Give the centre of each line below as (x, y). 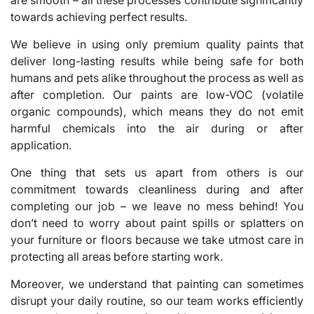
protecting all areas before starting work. (117, 256)
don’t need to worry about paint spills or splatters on (157, 223)
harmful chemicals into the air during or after (157, 128)
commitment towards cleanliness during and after (157, 189)
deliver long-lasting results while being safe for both (157, 61)
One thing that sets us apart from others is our (157, 172)
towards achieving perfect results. (99, 16)
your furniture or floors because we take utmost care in (157, 239)
